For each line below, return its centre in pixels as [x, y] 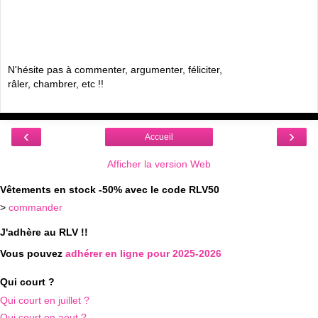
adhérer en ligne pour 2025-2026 [143, 253]
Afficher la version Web [159, 164]
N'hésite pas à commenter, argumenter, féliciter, [115, 70]
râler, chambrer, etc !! [56, 84]
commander [35, 207]
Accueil [159, 137]
